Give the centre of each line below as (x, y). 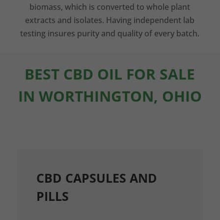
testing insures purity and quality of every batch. (110, 33)
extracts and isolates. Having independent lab (110, 20)
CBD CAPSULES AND (96, 178)
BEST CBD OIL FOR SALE (110, 74)
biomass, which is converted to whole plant (110, 7)
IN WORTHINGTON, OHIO (110, 96)
